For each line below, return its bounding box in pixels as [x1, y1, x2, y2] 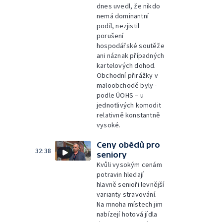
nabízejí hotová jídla [97, 209, 158, 219]
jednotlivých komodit [97, 100, 161, 110]
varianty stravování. [97, 189, 157, 199]
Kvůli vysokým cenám [97, 160, 162, 169]
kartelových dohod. [97, 60, 156, 70]
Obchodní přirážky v [97, 70, 158, 80]
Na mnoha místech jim [97, 199, 163, 209]
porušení [97, 31, 124, 40]
